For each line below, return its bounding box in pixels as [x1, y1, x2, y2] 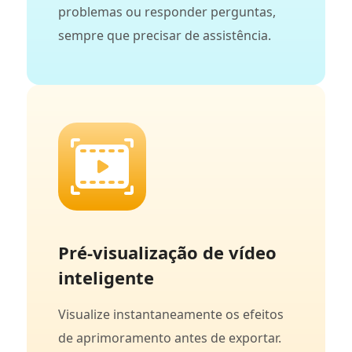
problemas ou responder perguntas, [58, 3, 276, 21]
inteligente [58, 266, 154, 290]
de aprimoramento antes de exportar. [58, 329, 281, 347]
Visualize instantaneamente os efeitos [58, 306, 284, 324]
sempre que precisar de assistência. [58, 27, 271, 45]
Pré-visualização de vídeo [58, 240, 277, 265]
